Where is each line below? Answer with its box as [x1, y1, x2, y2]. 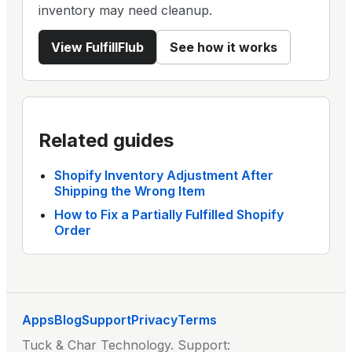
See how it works [170, 38, 277, 55]
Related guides [38, 128, 174, 152]
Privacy [131, 312, 178, 328]
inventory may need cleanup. [38, 2, 212, 18]
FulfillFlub [86, 38, 144, 55]
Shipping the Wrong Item [54, 182, 205, 199]
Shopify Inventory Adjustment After [54, 167, 273, 183]
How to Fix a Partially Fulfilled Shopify [54, 207, 284, 223]
